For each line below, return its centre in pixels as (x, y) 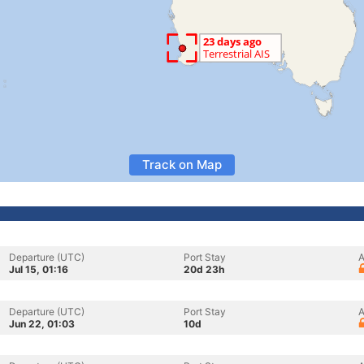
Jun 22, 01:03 (42, 324)
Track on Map (182, 165)
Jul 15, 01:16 (39, 269)
